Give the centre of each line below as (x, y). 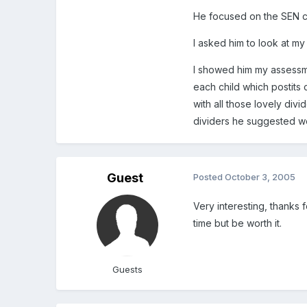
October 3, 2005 (260, 177)
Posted (209, 177)
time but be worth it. (238, 223)
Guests (128, 270)
